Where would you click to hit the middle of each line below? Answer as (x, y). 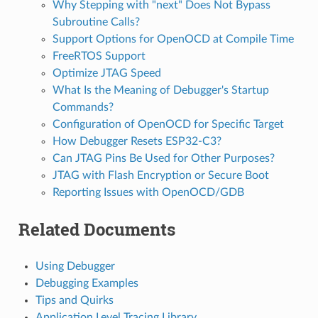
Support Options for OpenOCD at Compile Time (173, 39)
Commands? (83, 108)
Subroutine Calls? (96, 22)
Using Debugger (75, 267)
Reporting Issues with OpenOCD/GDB (148, 193)
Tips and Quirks (74, 301)
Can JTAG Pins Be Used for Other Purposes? (163, 159)
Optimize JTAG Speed (106, 73)
